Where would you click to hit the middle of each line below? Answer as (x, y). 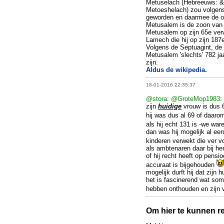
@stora (156, 99)
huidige (170, 106)
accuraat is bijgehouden (181, 165)
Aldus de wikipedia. (176, 70)
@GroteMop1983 (195, 99)
